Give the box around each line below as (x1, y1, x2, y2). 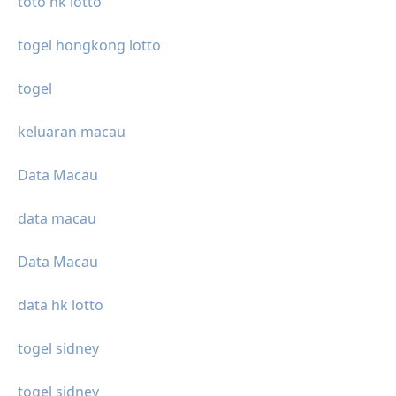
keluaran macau (18, 121, 126, 141)
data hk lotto (18, 294, 103, 315)
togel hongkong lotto (18, 34, 161, 55)
